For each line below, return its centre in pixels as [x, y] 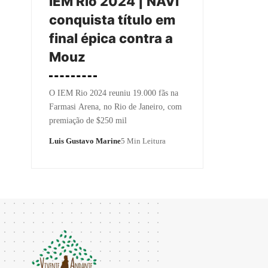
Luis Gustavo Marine [85, 141]
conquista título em [112, 19]
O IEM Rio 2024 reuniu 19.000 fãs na [114, 93]
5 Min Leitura [143, 141]
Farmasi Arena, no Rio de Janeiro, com [115, 106]
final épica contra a [111, 38]
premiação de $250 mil [88, 120]
